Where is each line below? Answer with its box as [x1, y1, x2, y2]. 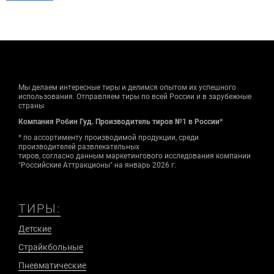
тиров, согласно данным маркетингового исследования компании [18, 152, 251, 161]
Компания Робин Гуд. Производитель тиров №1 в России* [18, 117, 223, 127]
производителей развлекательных [18, 143, 139, 152]
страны [18, 102, 44, 111]
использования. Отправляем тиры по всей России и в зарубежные [18, 92, 251, 102]
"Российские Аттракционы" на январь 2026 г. [18, 161, 176, 170]
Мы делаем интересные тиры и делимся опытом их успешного [18, 83, 236, 92]
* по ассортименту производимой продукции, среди [18, 133, 199, 143]
